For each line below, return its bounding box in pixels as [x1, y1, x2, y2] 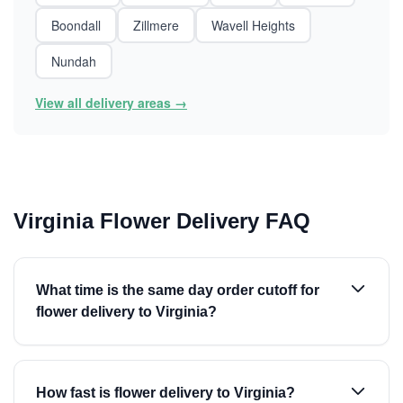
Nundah [51, 52, 96, 70]
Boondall [51, 16, 101, 34]
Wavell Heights [211, 16, 295, 34]
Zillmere [133, 16, 179, 34]
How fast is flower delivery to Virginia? [36, 385, 295, 400]
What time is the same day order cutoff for [36, 282, 319, 298]
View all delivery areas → [35, 94, 187, 112]
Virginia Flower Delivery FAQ [13, 209, 310, 233]
